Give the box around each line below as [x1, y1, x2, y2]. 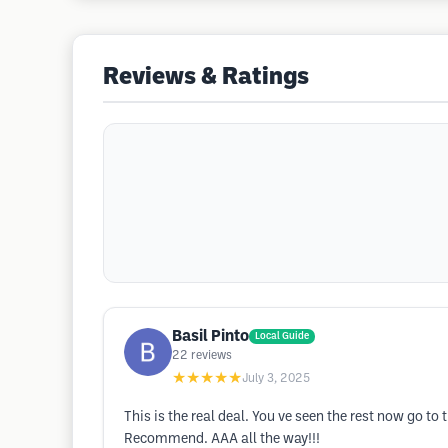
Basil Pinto [172, 329, 249, 344]
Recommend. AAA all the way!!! [124, 433, 320, 446]
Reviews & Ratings [103, 67, 309, 89]
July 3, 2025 [242, 373, 310, 384]
